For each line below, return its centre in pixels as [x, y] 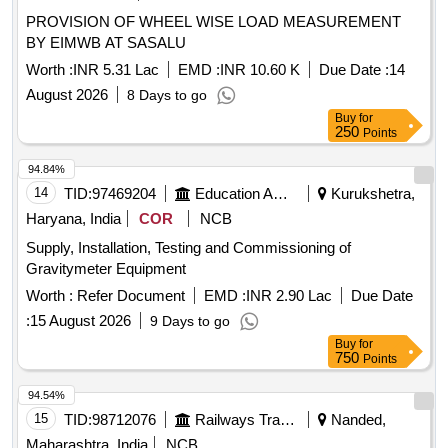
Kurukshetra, [371, 194]
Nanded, [356, 420]
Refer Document [129, 296]
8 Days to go [167, 95]
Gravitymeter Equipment [106, 269]
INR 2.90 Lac [289, 296]
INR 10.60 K [260, 70]
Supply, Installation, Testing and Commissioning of [188, 248]
